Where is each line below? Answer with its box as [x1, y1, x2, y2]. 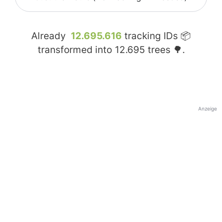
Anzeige [198, 106, 217, 112]
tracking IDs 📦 [122, 30, 191, 42]
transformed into [37, 44, 114, 56]
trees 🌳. [145, 44, 185, 56]
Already [31, 30, 68, 42]
